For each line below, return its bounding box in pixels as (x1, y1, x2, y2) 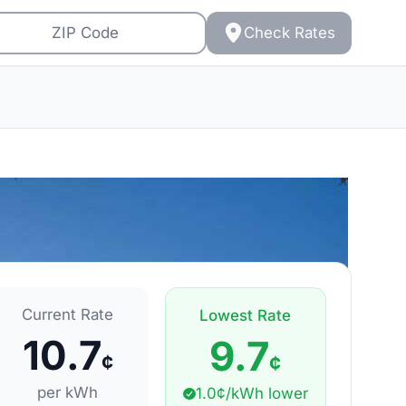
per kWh (37, 382, 99, 401)
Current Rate (22, 305, 114, 324)
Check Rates (243, 23, 335, 42)
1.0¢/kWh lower (195, 383, 308, 402)
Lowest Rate (199, 306, 292, 325)
